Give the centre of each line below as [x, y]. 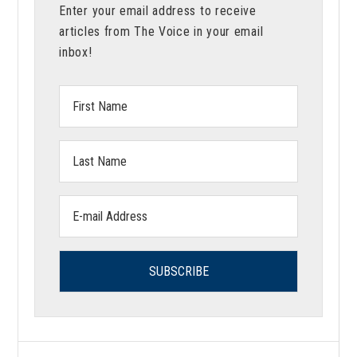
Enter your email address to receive [158, 10]
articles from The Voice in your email [161, 31]
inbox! [76, 52]
